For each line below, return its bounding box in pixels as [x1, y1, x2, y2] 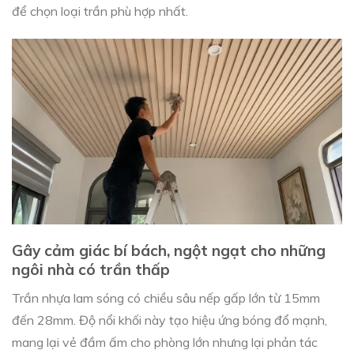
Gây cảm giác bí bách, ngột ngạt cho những [12, 241, 326, 261]
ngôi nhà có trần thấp [12, 260, 170, 280]
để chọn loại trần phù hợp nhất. [12, 3, 188, 20]
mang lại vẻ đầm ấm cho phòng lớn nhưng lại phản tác [12, 333, 318, 350]
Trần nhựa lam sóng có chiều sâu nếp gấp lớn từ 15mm [12, 289, 320, 306]
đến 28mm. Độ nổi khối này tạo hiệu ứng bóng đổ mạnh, [12, 311, 327, 328]
